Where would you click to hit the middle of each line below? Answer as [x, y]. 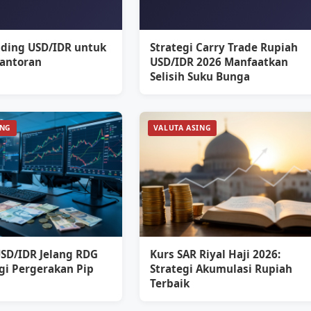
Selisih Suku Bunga [200, 76]
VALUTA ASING [182, 128]
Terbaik [169, 283]
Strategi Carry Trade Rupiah [224, 47]
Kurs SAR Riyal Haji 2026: [215, 254]
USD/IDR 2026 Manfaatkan [219, 62]
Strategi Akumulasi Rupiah [221, 269]
